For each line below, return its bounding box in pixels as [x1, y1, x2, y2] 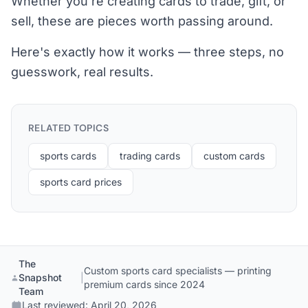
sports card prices [40, 176, 122, 188]
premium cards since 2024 [84, 278, 206, 290]
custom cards [203, 150, 265, 162]
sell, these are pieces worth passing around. [11, 14, 273, 28]
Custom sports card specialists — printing [84, 265, 272, 276]
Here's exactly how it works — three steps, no [11, 45, 284, 59]
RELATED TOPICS [28, 122, 109, 134]
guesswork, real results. [11, 65, 153, 79]
